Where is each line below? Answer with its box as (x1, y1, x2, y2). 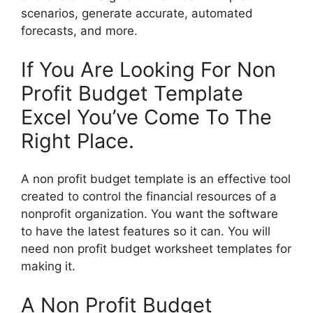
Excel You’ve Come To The (21, 104, 272, 129)
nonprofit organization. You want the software (21, 207, 278, 221)
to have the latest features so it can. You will (21, 224, 270, 239)
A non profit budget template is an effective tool (21, 172, 291, 187)
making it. (21, 259, 75, 274)
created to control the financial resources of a (21, 189, 277, 204)
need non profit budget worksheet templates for (21, 242, 291, 256)
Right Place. (21, 128, 134, 153)
